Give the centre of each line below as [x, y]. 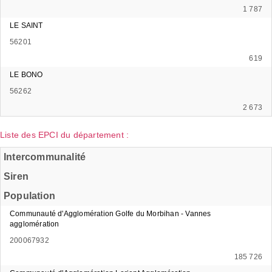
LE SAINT [26, 25]
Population [29, 195]
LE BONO [26, 74]
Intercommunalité [45, 157]
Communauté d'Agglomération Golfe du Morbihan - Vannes [110, 213]
